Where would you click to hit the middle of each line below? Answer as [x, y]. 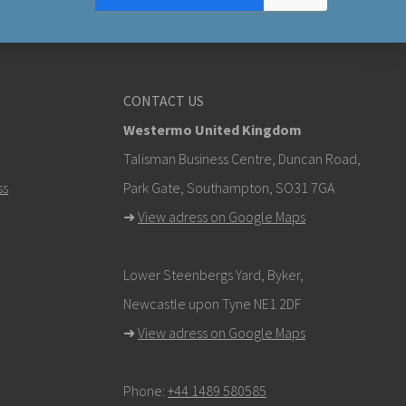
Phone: [145, 391]
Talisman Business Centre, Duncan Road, [242, 159]
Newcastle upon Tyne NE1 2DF [212, 304]
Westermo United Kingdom [213, 130]
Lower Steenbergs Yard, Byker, [213, 275]
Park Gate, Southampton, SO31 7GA [229, 188]
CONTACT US [164, 101]
